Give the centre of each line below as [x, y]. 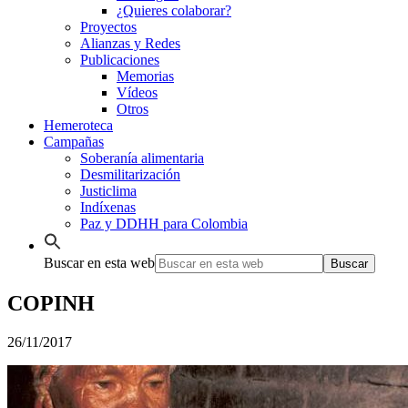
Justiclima [108, 191]
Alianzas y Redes [130, 44]
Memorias [145, 76]
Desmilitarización [130, 175]
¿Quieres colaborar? [174, 11]
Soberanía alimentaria [142, 158]
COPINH [51, 304]
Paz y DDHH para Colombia [164, 224]
